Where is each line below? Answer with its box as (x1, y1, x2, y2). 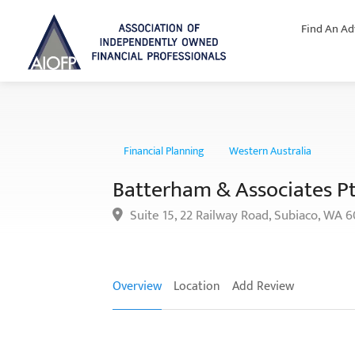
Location (174, 276, 220, 297)
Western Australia (229, 142, 311, 160)
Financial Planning (124, 142, 204, 160)
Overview (113, 276, 162, 297)
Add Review (232, 276, 294, 297)
